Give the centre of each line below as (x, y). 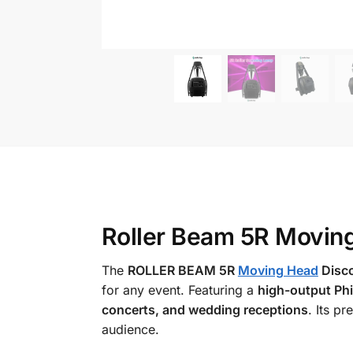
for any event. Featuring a (179, 290)
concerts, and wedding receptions (204, 309)
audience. (130, 329)
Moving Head (278, 270)
